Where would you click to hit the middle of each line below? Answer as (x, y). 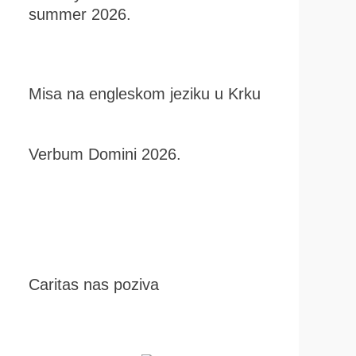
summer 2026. (80, 14)
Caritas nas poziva (94, 284)
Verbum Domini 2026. (105, 154)
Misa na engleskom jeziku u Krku (145, 94)
